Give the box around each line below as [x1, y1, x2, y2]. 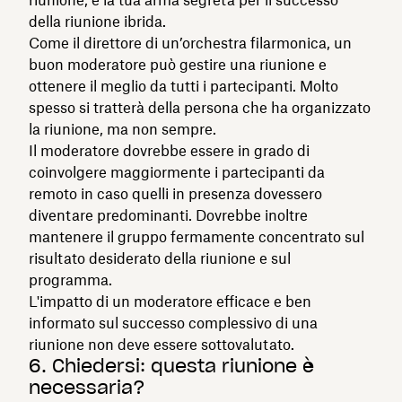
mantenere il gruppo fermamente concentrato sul [29, 227, 364, 246]
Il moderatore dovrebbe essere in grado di [29, 141, 310, 160]
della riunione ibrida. [29, 12, 166, 31]
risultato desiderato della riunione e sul [29, 249, 291, 267]
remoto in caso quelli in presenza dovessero [29, 184, 322, 203]
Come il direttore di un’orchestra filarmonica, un [29, 33, 352, 52]
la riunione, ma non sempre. [29, 119, 216, 138]
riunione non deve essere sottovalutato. [29, 335, 294, 354]
